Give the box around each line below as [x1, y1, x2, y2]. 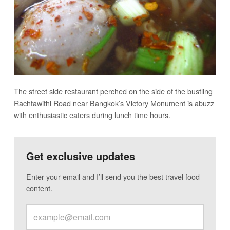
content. [26, 183, 52, 194]
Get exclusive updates [26, 148, 135, 164]
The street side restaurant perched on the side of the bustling [13, 86, 213, 97]
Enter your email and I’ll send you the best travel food [26, 171, 200, 182]
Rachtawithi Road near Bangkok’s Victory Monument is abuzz [13, 98, 214, 109]
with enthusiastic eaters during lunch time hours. [13, 109, 170, 121]
